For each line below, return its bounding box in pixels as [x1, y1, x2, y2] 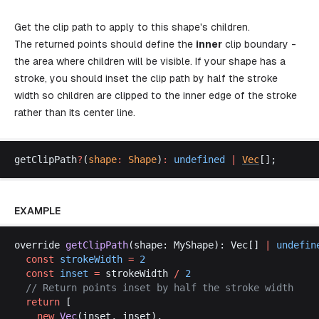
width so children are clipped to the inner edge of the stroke [14, 90, 297, 101]
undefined [174, 154, 225, 165]
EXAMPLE [14, 205, 61, 216]
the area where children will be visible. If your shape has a [14, 56, 286, 67]
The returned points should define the [14, 38, 196, 50]
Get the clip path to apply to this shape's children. [14, 21, 250, 33]
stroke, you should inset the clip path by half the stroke [14, 73, 278, 84]
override [14, 239, 60, 251]
